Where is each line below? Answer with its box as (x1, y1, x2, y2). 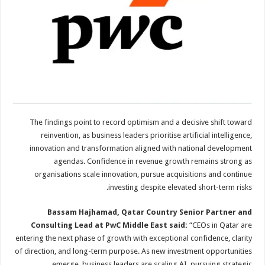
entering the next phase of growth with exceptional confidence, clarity (16, 233, 253, 243)
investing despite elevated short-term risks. (109, 182, 253, 192)
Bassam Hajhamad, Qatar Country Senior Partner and (48, 207, 253, 216)
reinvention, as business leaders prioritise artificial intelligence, (41, 130, 253, 140)
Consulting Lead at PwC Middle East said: (31, 220, 189, 230)
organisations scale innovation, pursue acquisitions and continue (35, 169, 253, 179)
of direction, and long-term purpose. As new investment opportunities (15, 246, 253, 256)
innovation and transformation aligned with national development (30, 143, 253, 153)
